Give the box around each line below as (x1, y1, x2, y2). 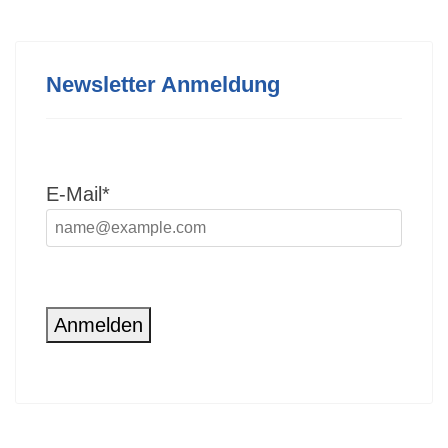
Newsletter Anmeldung (46, 72, 280, 97)
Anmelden (54, 314, 143, 336)
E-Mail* (46, 183, 110, 205)
